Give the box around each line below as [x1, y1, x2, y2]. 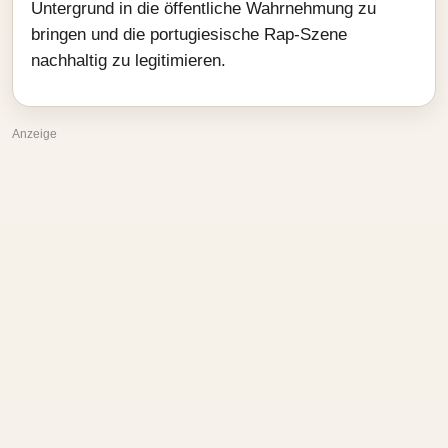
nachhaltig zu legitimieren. [31, 51, 226, 70]
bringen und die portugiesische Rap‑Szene [31, 25, 347, 44]
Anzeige [12, 127, 57, 141]
